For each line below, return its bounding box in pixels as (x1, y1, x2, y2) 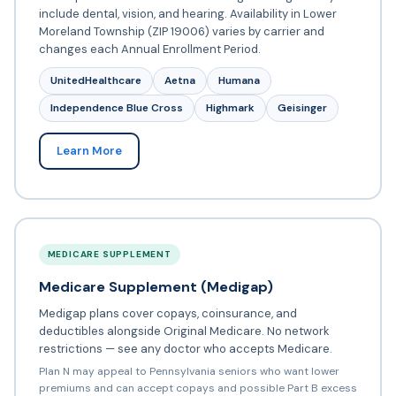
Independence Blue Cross (49, 101, 183, 116)
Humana (217, 73, 260, 88)
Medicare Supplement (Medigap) (38, 278, 273, 297)
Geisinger (277, 101, 327, 116)
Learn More (56, 143, 122, 159)
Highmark (205, 101, 255, 116)
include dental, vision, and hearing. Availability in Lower (38, 6, 337, 22)
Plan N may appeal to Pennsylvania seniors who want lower (38, 364, 339, 379)
